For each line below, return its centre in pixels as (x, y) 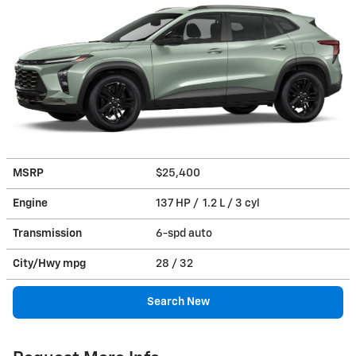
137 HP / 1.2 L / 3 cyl (209, 203)
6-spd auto (185, 233)
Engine (30, 203)
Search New (178, 302)
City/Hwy (38, 263)
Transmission (47, 233)
